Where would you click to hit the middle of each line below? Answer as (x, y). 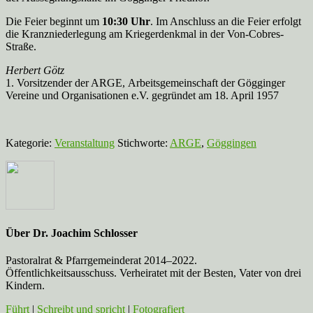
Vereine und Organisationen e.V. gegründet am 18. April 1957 (142, 95)
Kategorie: (30, 143)
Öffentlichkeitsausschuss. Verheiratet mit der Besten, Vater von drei (153, 273)
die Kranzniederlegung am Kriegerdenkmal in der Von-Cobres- (145, 34)
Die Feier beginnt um (54, 21)
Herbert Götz (35, 70)
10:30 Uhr (126, 21)
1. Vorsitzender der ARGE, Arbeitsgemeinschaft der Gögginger (145, 82)
